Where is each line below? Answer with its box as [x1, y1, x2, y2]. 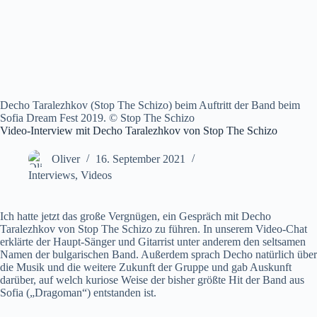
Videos [81, 169, 112, 181]
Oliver [52, 153, 80, 166]
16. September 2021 [96, 153, 185, 166]
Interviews [28, 169, 75, 181]
